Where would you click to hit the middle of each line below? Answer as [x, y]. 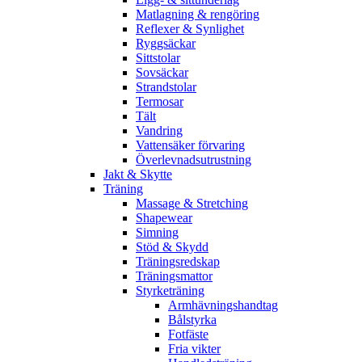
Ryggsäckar [166, 43]
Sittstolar [158, 57]
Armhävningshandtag [223, 305]
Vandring [159, 130]
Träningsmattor [174, 276]
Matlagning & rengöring [198, 14]
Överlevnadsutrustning [194, 159]
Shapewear [164, 217]
